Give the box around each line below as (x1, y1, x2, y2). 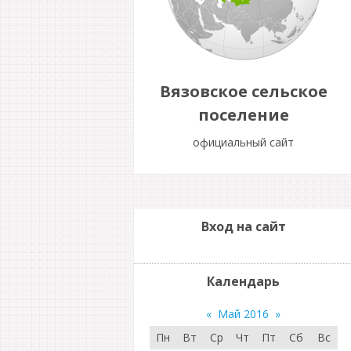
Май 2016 (218, 306, 269, 321)
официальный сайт (193, 135, 294, 150)
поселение (197, 104, 289, 125)
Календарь (207, 273, 280, 290)
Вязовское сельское (159, 81, 327, 102)
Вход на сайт (201, 218, 286, 235)
